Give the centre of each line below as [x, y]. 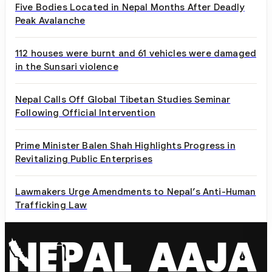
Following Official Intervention [85, 112]
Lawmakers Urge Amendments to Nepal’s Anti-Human [136, 191]
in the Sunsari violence [67, 66]
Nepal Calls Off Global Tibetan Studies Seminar [123, 99]
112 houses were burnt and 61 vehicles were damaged [136, 53]
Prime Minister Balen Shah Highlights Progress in [125, 145]
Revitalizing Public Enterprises [84, 158]
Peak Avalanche [50, 20]
